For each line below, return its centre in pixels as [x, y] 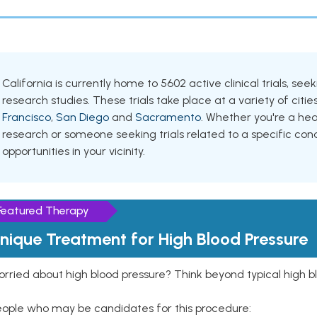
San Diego [82, 117]
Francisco [27, 117]
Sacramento [168, 117]
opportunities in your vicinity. [74, 151]
